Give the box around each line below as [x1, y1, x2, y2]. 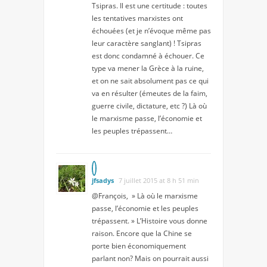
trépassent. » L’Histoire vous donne [92, 215, 207, 226]
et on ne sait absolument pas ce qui [92, 75, 209, 86]
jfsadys [92, 175, 114, 185]
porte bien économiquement [92, 240, 186, 251]
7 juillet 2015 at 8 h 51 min [119, 175, 199, 185]
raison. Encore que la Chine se [92, 228, 192, 238]
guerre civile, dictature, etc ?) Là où [92, 100, 207, 111]
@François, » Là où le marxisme [92, 190, 198, 201]
